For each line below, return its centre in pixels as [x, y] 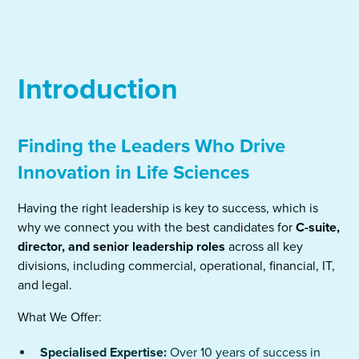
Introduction [98, 90]
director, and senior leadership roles [122, 247]
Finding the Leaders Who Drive [152, 146]
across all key [264, 247]
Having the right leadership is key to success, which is [168, 208]
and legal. [45, 285]
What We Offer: [60, 317]
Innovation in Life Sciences [134, 173]
